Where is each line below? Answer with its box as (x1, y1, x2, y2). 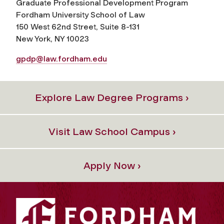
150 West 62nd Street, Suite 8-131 (16, 22, 139, 32)
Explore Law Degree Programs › (35, 91, 189, 104)
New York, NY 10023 (16, 34, 89, 44)
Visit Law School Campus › (48, 125, 176, 138)
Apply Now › (83, 159, 141, 172)
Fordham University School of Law (16, 10, 145, 20)
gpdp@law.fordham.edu (16, 54, 107, 64)
